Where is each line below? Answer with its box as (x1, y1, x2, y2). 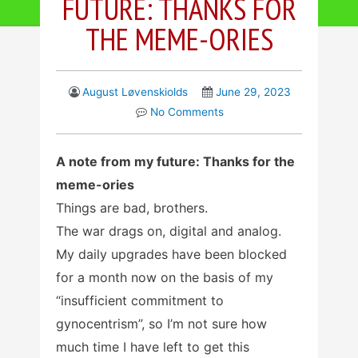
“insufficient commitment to (56, 292, 224, 309)
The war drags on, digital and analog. (56, 223, 281, 240)
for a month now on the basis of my (56, 269, 273, 286)
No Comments (149, 105, 224, 119)
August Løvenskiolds (82, 86, 188, 99)
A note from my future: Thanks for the (56, 153, 295, 170)
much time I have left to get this (56, 339, 249, 356)
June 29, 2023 (216, 86, 291, 99)
